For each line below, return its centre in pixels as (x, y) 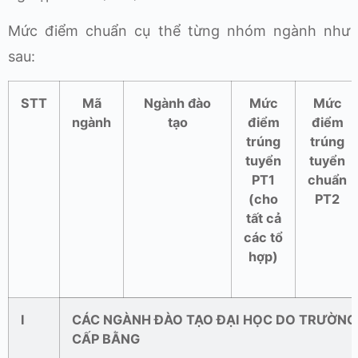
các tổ (263, 238)
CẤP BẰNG (106, 339)
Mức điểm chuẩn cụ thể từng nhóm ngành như (179, 30)
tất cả (263, 219)
